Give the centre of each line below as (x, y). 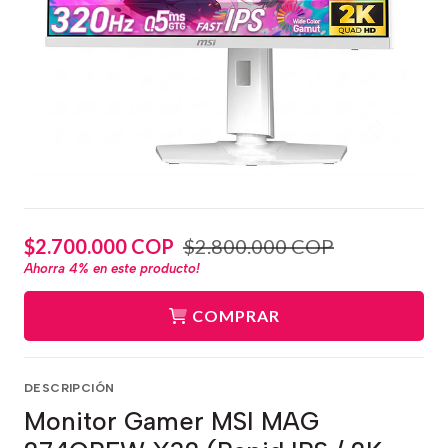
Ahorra (46, 267)
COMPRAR (236, 315)
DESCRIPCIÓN (69, 387)
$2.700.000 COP (99, 246)
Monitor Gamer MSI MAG (171, 420)
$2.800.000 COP (258, 246)
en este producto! (144, 267)
